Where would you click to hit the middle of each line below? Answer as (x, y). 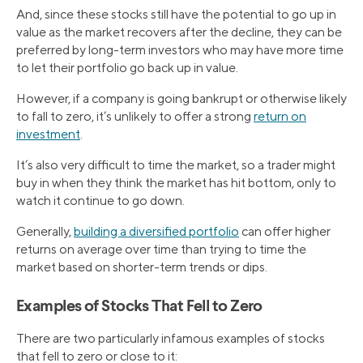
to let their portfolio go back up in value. (127, 68)
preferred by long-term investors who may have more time (180, 50)
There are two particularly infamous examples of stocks (171, 339)
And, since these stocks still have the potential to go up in (176, 15)
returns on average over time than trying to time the (161, 250)
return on (280, 117)
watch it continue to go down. (100, 201)
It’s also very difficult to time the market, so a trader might (176, 165)
